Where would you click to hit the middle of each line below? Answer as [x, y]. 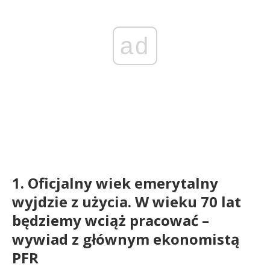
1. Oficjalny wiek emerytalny [115, 183]
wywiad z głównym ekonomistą [126, 239]
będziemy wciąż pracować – [111, 220]
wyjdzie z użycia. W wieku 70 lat [127, 201]
